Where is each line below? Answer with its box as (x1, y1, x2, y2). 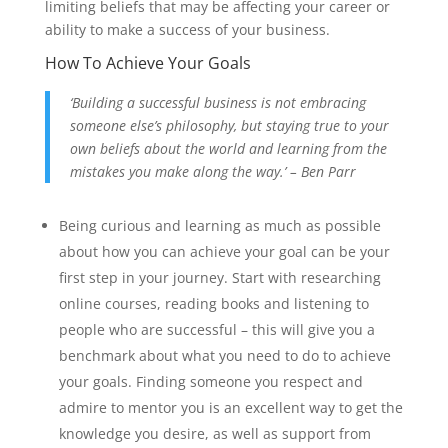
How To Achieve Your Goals (44, 51, 251, 74)
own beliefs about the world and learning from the (69, 138, 387, 158)
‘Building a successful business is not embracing (69, 92, 366, 112)
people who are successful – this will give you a (58, 319, 375, 339)
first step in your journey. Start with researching (58, 267, 381, 287)
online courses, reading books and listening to (58, 293, 369, 313)
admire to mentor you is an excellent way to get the (58, 397, 403, 417)
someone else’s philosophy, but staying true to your (69, 115, 389, 135)
